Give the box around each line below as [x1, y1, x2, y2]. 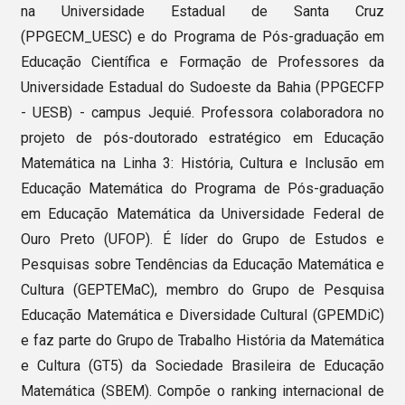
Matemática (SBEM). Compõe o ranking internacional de [20, 382, 385, 400]
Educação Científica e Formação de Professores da [20, 53, 385, 71]
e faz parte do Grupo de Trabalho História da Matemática [20, 332, 385, 350]
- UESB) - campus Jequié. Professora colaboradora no [20, 104, 385, 122]
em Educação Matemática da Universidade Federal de [20, 205, 385, 223]
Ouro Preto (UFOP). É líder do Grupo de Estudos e [20, 231, 385, 249]
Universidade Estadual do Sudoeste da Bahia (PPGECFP [20, 79, 385, 97]
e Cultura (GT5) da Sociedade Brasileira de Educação [20, 357, 385, 375]
